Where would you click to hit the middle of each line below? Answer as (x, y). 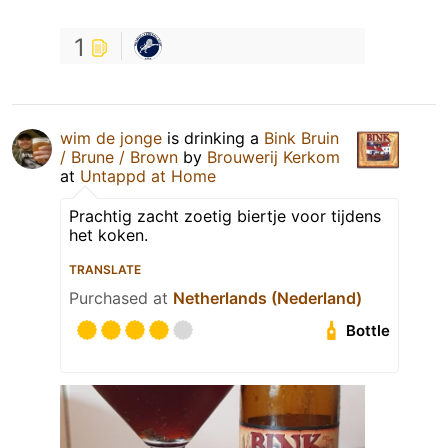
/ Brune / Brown (119, 157)
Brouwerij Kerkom (273, 157)
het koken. (108, 235)
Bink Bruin (301, 138)
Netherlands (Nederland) (267, 298)
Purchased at (121, 298)
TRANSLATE (105, 270)
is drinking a (213, 138)
